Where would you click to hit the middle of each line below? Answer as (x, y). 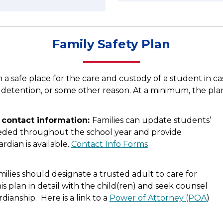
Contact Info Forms (109, 144)
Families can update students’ (151, 120)
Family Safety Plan (111, 44)
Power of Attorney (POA (158, 198)
